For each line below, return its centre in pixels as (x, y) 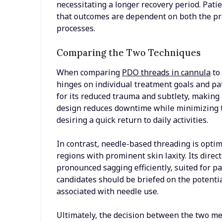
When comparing (89, 72)
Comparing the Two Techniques (129, 52)
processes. (76, 28)
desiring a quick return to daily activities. (133, 120)
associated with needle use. (108, 191)
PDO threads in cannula (166, 72)
